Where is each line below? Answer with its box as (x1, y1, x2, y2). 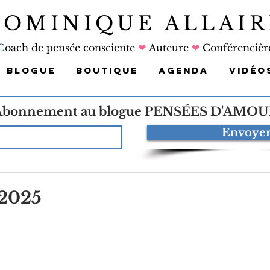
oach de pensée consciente (4, 42, 138, 54)
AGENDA (159, 64, 209, 76)
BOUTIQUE (76, 64, 138, 76)
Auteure (145, 42, 192, 54)
